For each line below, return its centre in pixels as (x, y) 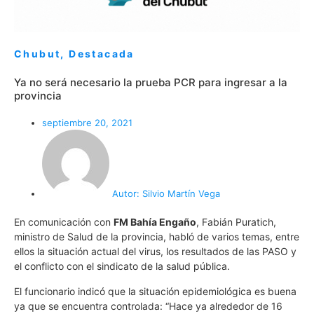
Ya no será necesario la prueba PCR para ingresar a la (151, 83)
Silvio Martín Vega (180, 194)
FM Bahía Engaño (155, 222)
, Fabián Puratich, (236, 222)
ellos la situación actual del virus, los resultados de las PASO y (155, 252)
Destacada (102, 54)
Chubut (37, 54)
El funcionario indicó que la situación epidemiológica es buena (155, 291)
